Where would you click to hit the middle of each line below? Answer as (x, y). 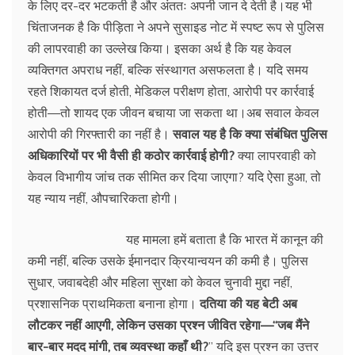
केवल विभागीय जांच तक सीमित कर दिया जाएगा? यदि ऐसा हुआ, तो (174, 176)
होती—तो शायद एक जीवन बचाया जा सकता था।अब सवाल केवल (174, 112)
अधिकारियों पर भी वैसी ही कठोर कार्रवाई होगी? (131, 155)
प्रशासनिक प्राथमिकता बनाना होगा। (114, 303)
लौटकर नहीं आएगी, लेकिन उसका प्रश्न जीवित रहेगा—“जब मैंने (168, 324)
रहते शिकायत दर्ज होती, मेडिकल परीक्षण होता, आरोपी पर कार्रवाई (171, 91)
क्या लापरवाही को (275, 155)
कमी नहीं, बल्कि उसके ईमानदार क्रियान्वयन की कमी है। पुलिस (168, 260)
